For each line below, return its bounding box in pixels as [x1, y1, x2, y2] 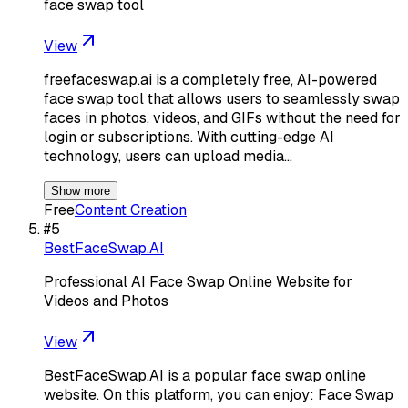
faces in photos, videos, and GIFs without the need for [44, 107, 401, 127]
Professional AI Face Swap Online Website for [44, 271, 352, 291]
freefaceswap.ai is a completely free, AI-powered [44, 69, 377, 89]
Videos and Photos [44, 291, 168, 311]
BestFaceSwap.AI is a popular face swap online [44, 365, 366, 385]
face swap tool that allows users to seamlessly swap [44, 88, 400, 108]
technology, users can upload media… [44, 146, 292, 166]
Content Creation [75, 199, 187, 219]
